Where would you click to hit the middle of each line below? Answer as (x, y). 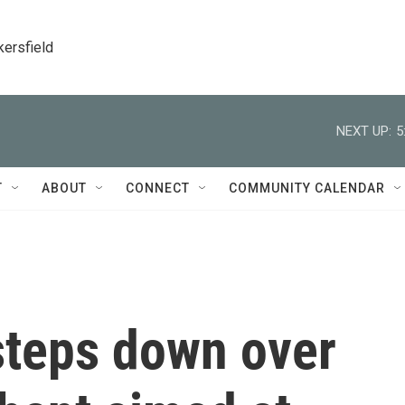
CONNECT (158, 188)
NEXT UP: (364, 131)
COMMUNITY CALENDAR (307, 188)
